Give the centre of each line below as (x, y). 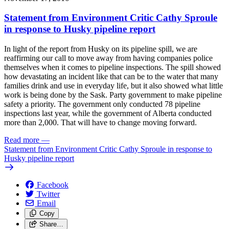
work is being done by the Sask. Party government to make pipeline (113, 95)
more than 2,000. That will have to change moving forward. (102, 123)
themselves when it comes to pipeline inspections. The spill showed (112, 67)
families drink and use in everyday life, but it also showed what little (113, 86)
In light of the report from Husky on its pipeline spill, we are (101, 49)
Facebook (53, 185)
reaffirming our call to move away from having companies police (108, 58)
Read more (22, 140)
